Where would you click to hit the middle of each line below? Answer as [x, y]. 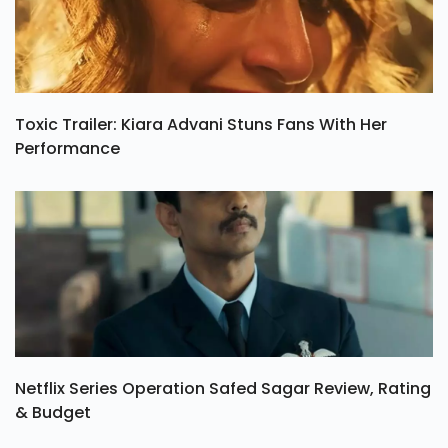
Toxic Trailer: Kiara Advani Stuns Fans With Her [201, 125]
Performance [67, 149]
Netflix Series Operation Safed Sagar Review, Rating [223, 389]
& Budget [53, 413]
